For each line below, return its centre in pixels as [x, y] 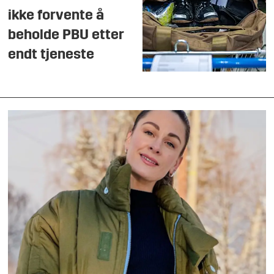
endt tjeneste [51, 55]
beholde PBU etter [66, 35]
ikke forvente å [56, 16]
